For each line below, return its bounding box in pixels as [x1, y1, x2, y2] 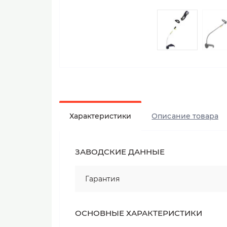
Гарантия [85, 174, 120, 184]
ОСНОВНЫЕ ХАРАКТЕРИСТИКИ [75, 208, 202, 218]
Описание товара [152, 111, 218, 121]
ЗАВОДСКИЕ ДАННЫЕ [75, 147, 165, 157]
